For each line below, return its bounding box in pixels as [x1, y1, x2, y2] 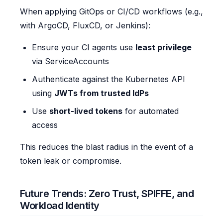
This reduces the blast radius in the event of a [20, 142, 193, 152]
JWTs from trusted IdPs [54, 88, 149, 99]
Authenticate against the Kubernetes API [32, 74, 185, 85]
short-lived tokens [49, 106, 122, 116]
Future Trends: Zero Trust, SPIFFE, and [20, 188, 194, 200]
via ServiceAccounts [32, 56, 109, 67]
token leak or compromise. [20, 156, 121, 166]
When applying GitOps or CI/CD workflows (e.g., [20, 6, 203, 17]
